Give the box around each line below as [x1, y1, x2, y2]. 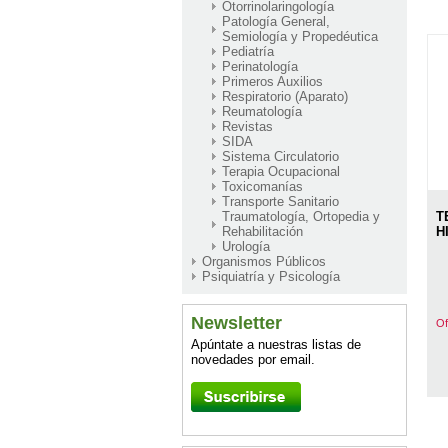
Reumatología [222, 103, 302, 119]
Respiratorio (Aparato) [222, 88, 348, 104]
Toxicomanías [222, 178, 303, 194]
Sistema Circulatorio [222, 148, 339, 164]
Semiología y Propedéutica [222, 28, 378, 44]
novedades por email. [191, 351, 315, 367]
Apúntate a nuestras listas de [191, 336, 361, 352]
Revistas [222, 118, 273, 134]
